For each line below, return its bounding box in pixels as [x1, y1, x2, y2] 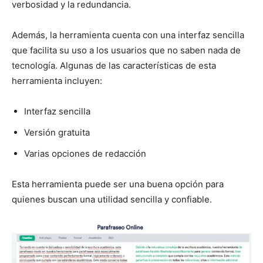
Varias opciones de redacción [24, 147, 146, 159]
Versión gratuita [24, 126, 90, 138]
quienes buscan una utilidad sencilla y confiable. [12, 193, 212, 205]
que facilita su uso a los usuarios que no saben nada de [12, 44, 241, 56]
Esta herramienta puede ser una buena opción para [12, 178, 224, 190]
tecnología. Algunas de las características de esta [12, 59, 216, 71]
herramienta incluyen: [12, 75, 102, 86]
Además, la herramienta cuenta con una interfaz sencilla [12, 29, 244, 41]
